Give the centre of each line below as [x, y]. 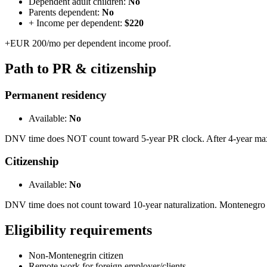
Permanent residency [56, 95]
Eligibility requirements [78, 230]
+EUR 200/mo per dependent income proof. [88, 44]
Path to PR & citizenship [80, 68]
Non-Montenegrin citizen [76, 255]
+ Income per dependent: [77, 23]
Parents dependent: [65, 13]
